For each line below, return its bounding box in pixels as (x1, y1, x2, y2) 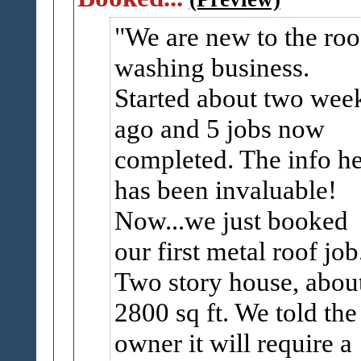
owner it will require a (114, 328, 352, 358)
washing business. (114, 52, 309, 82)
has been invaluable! (114, 175, 337, 205)
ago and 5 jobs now (114, 114, 325, 143)
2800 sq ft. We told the (114, 297, 357, 327)
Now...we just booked (114, 205, 348, 235)
